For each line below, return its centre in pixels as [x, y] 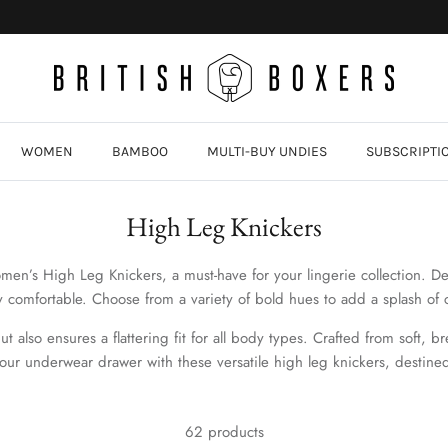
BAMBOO [139, 152]
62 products [224, 431]
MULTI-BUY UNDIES [266, 152]
